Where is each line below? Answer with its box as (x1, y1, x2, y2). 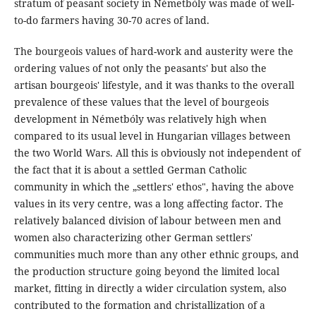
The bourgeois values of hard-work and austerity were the (13, 44, 293, 59)
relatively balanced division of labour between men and (13, 214, 281, 228)
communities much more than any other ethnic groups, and (13, 248, 299, 262)
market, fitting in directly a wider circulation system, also (13, 281, 286, 296)
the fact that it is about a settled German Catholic (13, 163, 247, 177)
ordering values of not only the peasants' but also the (13, 61, 267, 75)
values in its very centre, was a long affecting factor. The (13, 197, 284, 211)
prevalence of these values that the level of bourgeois (13, 95, 269, 109)
